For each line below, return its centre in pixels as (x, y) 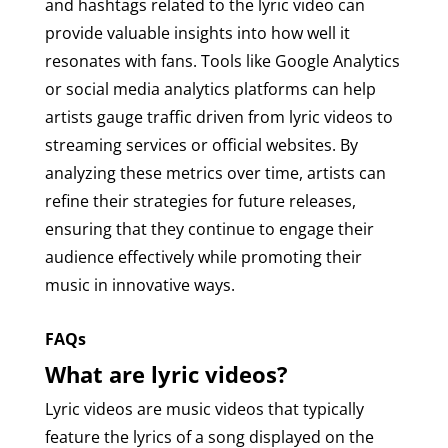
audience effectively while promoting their (203, 256)
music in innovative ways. (139, 284)
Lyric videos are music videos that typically (204, 408)
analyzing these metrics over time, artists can (215, 172)
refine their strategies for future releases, (200, 200)
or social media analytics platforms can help (210, 88)
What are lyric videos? (166, 373)
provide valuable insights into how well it (197, 32)
